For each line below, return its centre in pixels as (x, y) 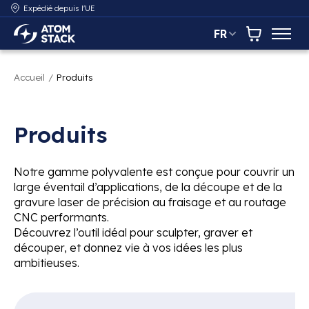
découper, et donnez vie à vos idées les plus (128, 247)
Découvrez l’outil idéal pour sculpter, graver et (133, 232)
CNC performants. (61, 217)
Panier (270, 40)
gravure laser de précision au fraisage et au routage (150, 202)
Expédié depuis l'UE (60, 9)
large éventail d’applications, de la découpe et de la (148, 187)
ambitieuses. (47, 262)
